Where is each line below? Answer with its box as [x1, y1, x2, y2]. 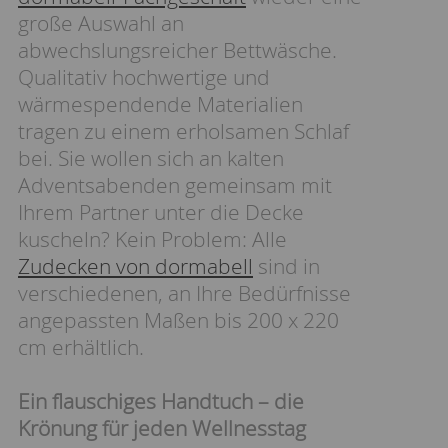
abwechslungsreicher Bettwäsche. [18, 36, 337, 64]
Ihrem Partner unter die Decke [18, 198, 304, 226]
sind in [253, 252, 320, 280]
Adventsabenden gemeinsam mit [18, 171, 332, 199]
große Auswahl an [18, 9, 184, 37]
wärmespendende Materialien [18, 90, 303, 118]
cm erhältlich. [18, 333, 144, 361]
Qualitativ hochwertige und [18, 63, 270, 91]
